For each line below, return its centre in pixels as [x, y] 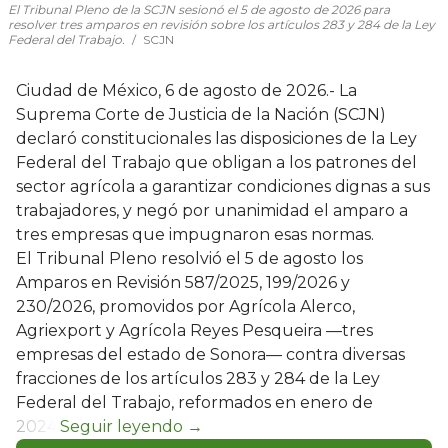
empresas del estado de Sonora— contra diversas [210, 354]
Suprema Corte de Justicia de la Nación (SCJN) [201, 114]
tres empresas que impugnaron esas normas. [195, 234]
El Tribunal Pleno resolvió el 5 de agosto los [189, 258]
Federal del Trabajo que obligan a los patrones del [216, 162]
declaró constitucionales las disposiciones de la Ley [216, 138]
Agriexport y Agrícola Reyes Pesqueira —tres [194, 330]
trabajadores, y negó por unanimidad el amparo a [212, 210]
